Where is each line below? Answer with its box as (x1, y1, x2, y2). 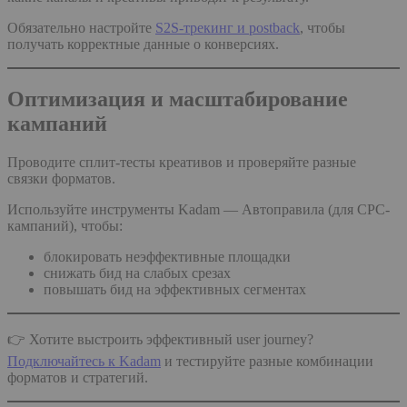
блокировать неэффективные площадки (44, 248, 291, 264)
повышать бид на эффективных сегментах (44, 281, 306, 297)
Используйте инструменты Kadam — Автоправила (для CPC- (7, 201, 390, 217)
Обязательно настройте (7, 20, 155, 35)
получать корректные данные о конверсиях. (7, 36, 279, 52)
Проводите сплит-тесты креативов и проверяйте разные (7, 154, 356, 170)
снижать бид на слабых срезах (44, 264, 231, 281)
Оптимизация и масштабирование (7, 86, 348, 111)
